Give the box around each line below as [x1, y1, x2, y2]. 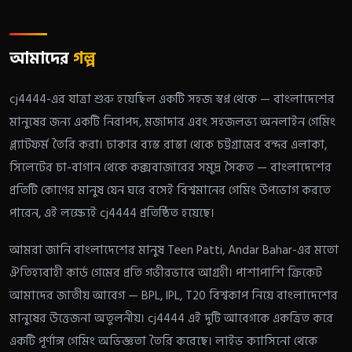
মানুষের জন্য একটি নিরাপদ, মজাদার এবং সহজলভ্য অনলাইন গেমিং [9, 112, 335, 133]
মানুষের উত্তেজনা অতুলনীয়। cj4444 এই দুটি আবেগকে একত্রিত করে [9, 308, 333, 328]
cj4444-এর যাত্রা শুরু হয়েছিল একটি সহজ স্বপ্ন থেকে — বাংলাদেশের [9, 90, 335, 110]
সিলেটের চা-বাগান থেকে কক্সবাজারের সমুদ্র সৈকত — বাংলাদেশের [9, 158, 332, 178]
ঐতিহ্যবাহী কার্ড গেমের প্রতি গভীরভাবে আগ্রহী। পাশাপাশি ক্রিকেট [9, 262, 322, 283]
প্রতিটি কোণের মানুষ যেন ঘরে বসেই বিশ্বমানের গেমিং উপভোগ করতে [9, 181, 331, 201]
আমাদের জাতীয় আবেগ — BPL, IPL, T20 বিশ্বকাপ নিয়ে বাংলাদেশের [9, 285, 338, 306]
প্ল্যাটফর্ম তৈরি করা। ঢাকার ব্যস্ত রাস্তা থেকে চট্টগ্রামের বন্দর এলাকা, [9, 135, 327, 156]
